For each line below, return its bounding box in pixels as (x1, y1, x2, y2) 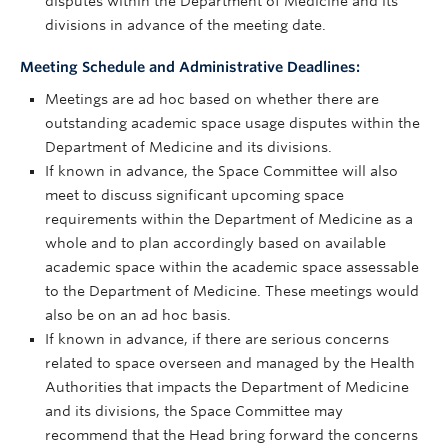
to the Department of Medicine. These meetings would (45, 283, 419, 299)
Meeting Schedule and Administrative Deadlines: (20, 59, 360, 75)
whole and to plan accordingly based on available (45, 235, 386, 251)
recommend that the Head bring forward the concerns (45, 427, 418, 443)
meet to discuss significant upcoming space (45, 187, 344, 203)
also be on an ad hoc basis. (45, 307, 231, 323)
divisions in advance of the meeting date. (45, 17, 326, 33)
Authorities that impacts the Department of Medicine (45, 379, 409, 395)
